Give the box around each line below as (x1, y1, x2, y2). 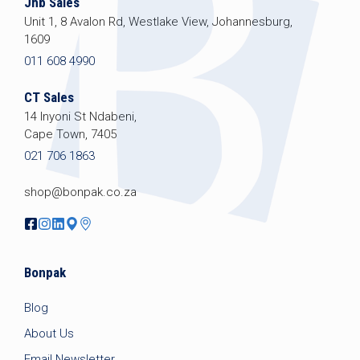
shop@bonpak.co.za (24, 184, 137, 199)
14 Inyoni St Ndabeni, (24, 109, 137, 125)
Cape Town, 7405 (24, 127, 117, 142)
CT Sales (24, 89, 74, 106)
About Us (24, 325, 74, 341)
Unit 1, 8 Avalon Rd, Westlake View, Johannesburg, (24, 14, 292, 29)
